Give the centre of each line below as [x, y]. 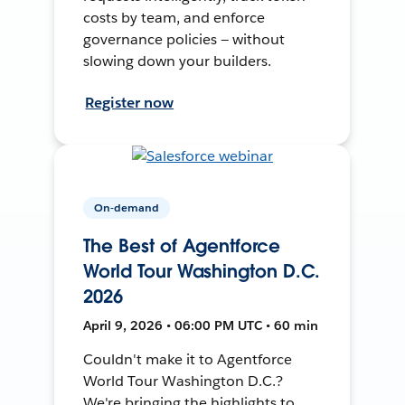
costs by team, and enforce [174, 17]
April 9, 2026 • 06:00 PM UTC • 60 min [201, 325]
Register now [130, 102]
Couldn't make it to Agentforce [188, 359]
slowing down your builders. [177, 61]
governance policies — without [184, 39]
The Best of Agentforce [182, 245]
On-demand [127, 207]
